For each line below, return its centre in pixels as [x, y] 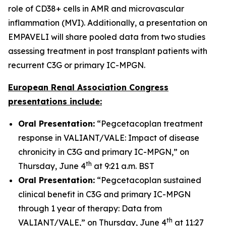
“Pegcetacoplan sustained [148, 180]
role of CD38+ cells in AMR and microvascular [96, 9]
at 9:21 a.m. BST [123, 166]
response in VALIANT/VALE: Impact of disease [109, 138]
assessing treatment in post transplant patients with [108, 51]
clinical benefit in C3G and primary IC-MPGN [104, 194]
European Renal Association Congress [88, 87]
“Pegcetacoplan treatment [149, 124]
